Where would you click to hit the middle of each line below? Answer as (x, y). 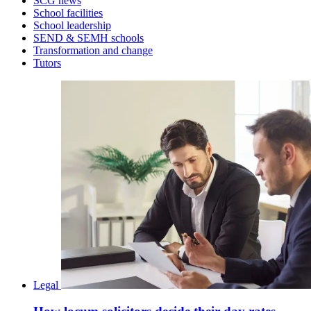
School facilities (68, 12)
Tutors (47, 62)
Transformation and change (93, 50)
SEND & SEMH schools (89, 37)
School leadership (72, 25)
